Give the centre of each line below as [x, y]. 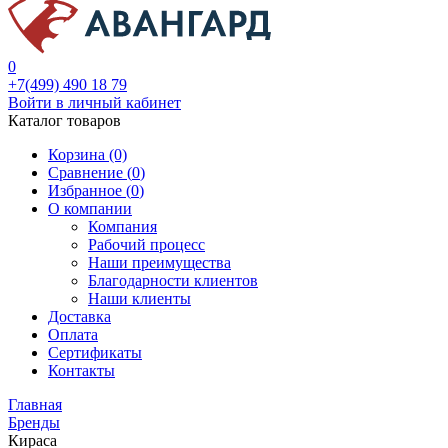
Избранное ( [89, 190]
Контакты [81, 370]
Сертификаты [95, 352]
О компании [90, 208]
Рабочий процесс [146, 244]
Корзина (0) [87, 154]
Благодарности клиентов [173, 280]
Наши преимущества [159, 262]
